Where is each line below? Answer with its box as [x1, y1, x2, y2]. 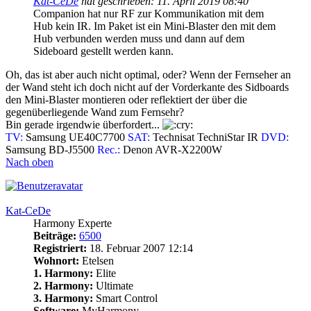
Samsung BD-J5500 [6, 144, 97, 156]
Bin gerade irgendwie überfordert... [6, 119, 162, 131]
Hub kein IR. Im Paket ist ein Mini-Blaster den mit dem [33, 20, 276, 33]
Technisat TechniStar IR [150, 131, 261, 144]
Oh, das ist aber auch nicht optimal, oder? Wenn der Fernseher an [6, 69, 291, 81]
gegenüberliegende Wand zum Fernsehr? [6, 106, 184, 119]
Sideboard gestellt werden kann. [33, 45, 174, 58]
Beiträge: [33, 230, 76, 242]
